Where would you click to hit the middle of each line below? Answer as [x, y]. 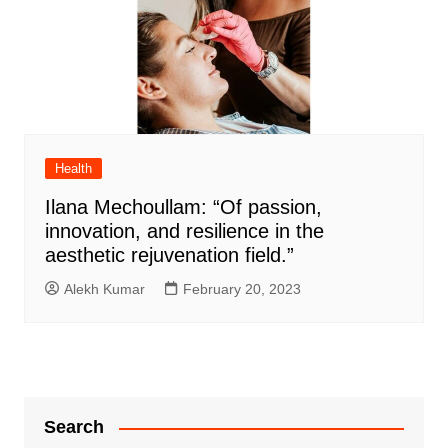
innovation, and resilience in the [184, 231]
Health [73, 169]
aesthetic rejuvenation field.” [169, 255]
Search [73, 427]
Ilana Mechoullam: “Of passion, [183, 207]
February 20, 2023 [241, 289]
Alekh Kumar [104, 289]
